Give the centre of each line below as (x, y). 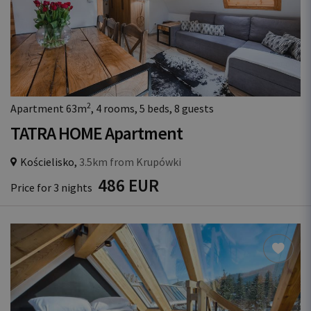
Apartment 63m (49, 108)
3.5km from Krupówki (129, 162)
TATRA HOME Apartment (96, 133)
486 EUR (128, 185)
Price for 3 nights (52, 187)
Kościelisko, (49, 162)
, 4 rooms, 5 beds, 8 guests (152, 108)
